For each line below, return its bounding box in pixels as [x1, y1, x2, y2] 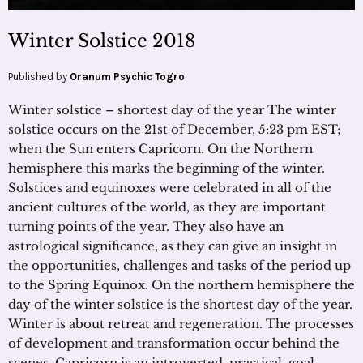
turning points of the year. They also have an [8, 219, 284, 235]
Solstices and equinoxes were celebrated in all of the [8, 180, 331, 196]
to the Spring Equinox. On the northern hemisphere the [8, 277, 355, 293]
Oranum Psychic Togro [70, 70, 185, 83]
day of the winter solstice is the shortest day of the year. [8, 297, 352, 313]
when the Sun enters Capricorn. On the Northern [8, 141, 313, 157]
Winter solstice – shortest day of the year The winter [8, 102, 336, 118]
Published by [8, 70, 70, 83]
